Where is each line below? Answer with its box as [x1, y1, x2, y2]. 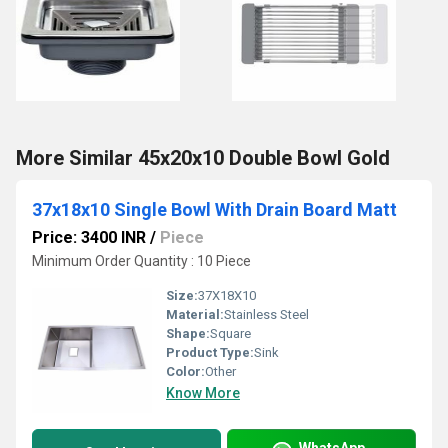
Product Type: [166, 345, 254, 360]
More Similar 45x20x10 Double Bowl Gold [16, 146, 390, 170]
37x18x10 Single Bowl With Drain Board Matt [32, 199, 397, 220]
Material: [166, 307, 224, 322]
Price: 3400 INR [32, 228, 146, 247]
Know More [166, 385, 240, 401]
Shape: [166, 326, 210, 341]
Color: [166, 364, 205, 379]
